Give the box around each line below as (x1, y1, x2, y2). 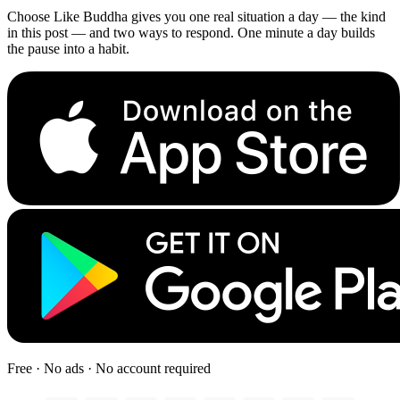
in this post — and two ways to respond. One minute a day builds (7, 25, 375, 41)
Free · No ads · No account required (7, 361, 211, 377)
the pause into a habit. (7, 41, 129, 57)
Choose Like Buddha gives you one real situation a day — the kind (7, 9, 386, 25)
